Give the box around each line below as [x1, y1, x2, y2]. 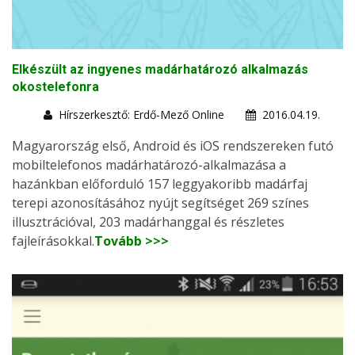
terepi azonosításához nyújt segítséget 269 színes [12, 193, 309, 212]
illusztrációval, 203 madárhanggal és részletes [12, 212, 284, 231]
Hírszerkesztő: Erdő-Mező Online [59, 106, 224, 122]
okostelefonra [12, 78, 99, 94]
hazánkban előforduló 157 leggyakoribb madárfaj [12, 174, 307, 193]
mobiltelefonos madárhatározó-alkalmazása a [12, 155, 286, 174]
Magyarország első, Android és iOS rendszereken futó [12, 136, 334, 155]
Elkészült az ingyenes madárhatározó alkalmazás [12, 61, 308, 77]
